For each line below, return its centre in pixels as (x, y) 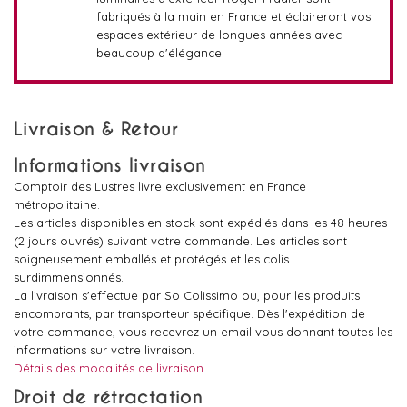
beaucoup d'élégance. (160, 53)
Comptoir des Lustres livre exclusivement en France (160, 186)
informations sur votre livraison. (104, 350)
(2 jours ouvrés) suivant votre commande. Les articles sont (180, 241)
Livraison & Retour (96, 129)
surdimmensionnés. (69, 277)
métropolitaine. (57, 204)
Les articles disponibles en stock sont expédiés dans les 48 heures (200, 223)
